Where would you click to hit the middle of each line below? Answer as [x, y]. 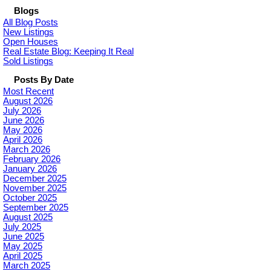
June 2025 [24, 237]
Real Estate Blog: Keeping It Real [68, 51]
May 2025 [23, 246]
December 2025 [35, 178]
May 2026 [23, 130]
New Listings [28, 32]
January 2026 [30, 169]
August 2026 [28, 101]
